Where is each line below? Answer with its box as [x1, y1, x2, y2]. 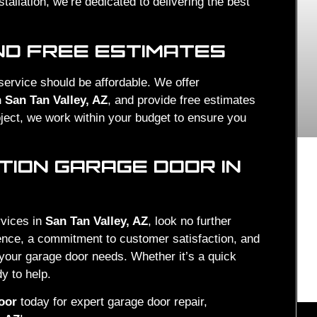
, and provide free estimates [108, 93, 255, 107]
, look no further [148, 214, 231, 228]
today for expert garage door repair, [17, 295, 207, 309]
